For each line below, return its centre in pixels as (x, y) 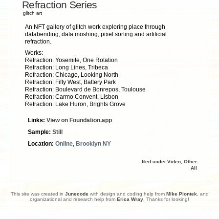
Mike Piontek (181, 194)
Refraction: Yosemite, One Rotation (71, 60)
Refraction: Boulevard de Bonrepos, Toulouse (85, 89)
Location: (42, 143)
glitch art (33, 13)
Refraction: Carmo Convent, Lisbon (72, 97)
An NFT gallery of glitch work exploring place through (95, 27)
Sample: (40, 132)
